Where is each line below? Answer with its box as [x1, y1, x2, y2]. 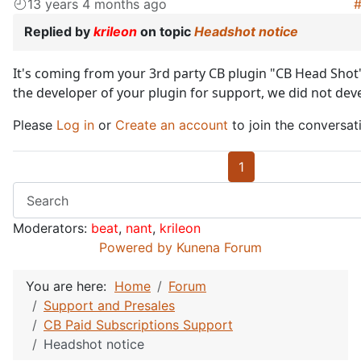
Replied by [24, 23, 93, 40]
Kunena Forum [176, 239, 262, 256]
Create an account [115, 117, 228, 134]
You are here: [26, 278, 114, 295]
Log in [56, 117, 94, 134]
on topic [137, 23, 194, 40]
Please [13, 117, 56, 134]
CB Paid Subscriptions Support [44, 317, 233, 334]
